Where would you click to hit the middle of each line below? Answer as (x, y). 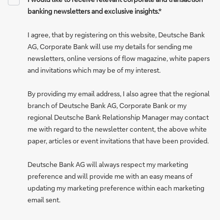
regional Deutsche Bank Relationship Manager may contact (118, 117)
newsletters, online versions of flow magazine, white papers (119, 58)
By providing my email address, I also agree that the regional (119, 94)
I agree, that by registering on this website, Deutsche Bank (116, 35)
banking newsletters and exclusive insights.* (95, 11)
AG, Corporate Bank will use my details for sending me (110, 46)
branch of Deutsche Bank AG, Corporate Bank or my (107, 105)
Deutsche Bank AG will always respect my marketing (108, 164)
